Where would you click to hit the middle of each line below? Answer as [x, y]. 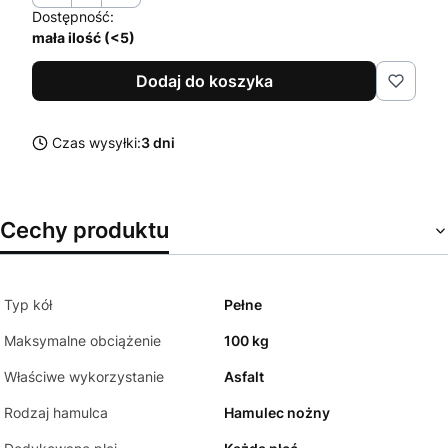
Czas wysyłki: [96, 142]
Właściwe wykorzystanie [84, 376]
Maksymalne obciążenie [82, 340]
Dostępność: [73, 16]
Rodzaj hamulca [56, 412]
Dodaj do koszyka [204, 80]
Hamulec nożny [277, 412]
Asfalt [244, 376]
